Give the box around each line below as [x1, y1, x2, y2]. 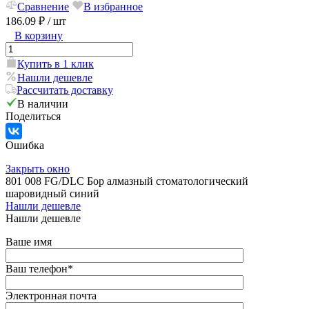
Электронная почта [6, 290, 97, 302]
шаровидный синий [6, 188, 99, 200]
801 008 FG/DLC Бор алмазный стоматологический [6, 175, 248, 188]
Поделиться [6, 110, 61, 123]
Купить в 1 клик [17, 58, 94, 70]
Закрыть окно [6, 163, 70, 175]
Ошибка [6, 139, 44, 152]
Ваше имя [6, 236, 52, 248]
